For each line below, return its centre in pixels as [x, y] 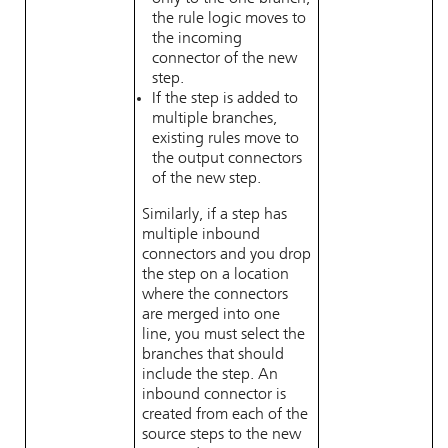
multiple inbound [201, 235]
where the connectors [215, 295]
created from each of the [225, 415]
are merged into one [211, 315]
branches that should [213, 355]
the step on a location [215, 275]
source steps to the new [221, 435]
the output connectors [227, 159]
